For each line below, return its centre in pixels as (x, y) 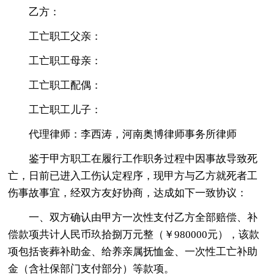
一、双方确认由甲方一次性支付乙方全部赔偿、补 (143, 217)
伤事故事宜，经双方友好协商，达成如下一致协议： (128, 193)
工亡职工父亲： (65, 36)
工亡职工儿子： (65, 109)
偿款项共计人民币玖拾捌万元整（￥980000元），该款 (134, 234)
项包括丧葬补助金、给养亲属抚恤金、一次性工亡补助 (133, 251)
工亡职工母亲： (65, 61)
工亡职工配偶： (65, 85)
